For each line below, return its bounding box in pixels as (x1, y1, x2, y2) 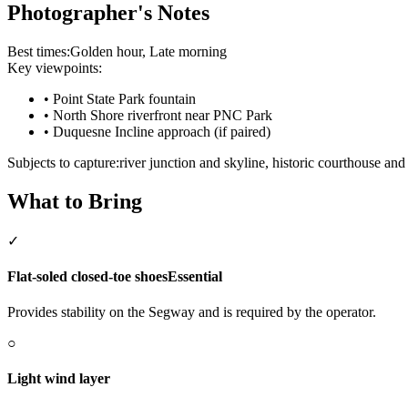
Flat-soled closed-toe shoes (7, 268, 168, 284)
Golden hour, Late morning (70, 43, 227, 59)
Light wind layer (7, 371, 110, 387)
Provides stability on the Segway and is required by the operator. (7, 304, 376, 321)
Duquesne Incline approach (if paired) (53, 123, 270, 139)
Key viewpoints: (7, 59, 102, 76)
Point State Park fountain (53, 90, 196, 107)
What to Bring (7, 189, 142, 213)
